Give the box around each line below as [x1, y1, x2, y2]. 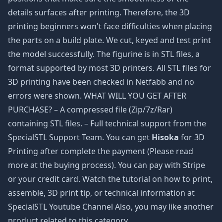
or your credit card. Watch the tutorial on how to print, [8, 173, 213, 184]
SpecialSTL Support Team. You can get [8, 132, 152, 143]
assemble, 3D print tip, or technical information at [8, 187, 195, 198]
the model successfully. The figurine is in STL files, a [8, 49, 200, 59]
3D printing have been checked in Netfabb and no [8, 76, 194, 87]
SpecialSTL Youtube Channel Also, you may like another [8, 201, 214, 212]
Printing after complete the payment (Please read [8, 146, 193, 157]
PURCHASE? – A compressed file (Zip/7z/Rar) [8, 104, 172, 115]
